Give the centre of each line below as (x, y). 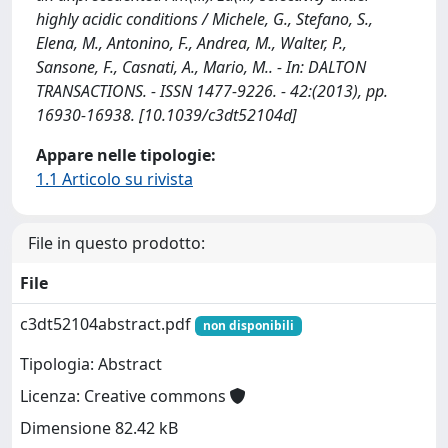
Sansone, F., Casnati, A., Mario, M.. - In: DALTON (201, 67)
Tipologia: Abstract (91, 364)
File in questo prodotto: (116, 243)
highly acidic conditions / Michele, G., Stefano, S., (204, 19)
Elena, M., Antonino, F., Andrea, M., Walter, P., (191, 43)
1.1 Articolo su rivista (114, 179)
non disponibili (248, 325)
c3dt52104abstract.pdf (107, 324)
